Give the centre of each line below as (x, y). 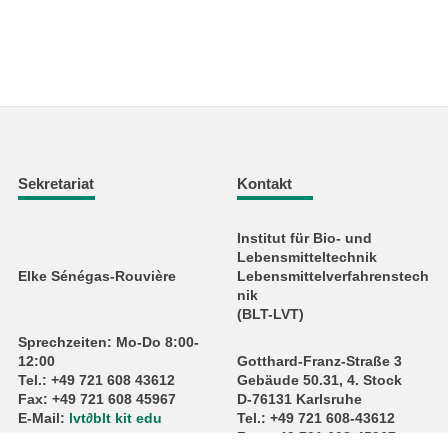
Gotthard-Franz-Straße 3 (319, 361)
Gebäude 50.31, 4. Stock (319, 380)
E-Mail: (44, 418)
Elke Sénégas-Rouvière (97, 276)
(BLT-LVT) (270, 314)
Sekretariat (56, 184)
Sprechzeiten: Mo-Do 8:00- (109, 342)
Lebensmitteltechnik (306, 257)
